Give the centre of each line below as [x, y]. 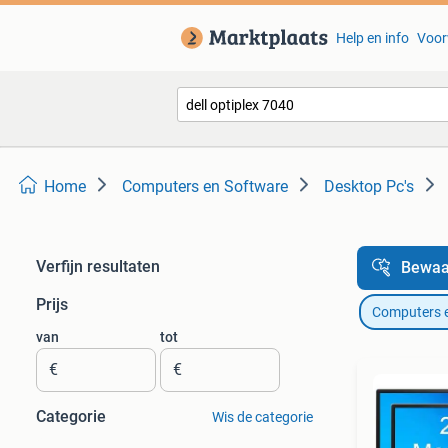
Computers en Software [205, 186]
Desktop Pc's [369, 186]
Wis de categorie [262, 417]
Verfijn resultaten [98, 266]
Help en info [372, 38]
